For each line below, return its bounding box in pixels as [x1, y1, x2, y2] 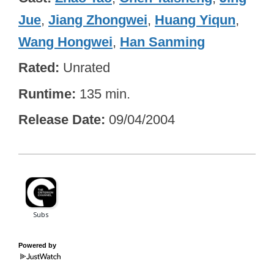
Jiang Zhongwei [48, 12, 147, 28]
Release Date [18, 112, 101, 128]
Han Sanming [120, 34, 205, 50]
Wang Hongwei [18, 34, 113, 50]
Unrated [63, 60, 110, 76]
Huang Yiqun [155, 12, 235, 28]
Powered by [18, 241, 56, 249]
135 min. [80, 86, 130, 102]
